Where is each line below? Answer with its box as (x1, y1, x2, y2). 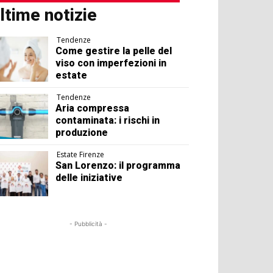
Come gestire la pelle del (55, 45, 172, 57)
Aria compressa (55, 102, 130, 115)
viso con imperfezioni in (55, 57, 167, 69)
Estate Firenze (57, 149, 105, 160)
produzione (55, 127, 108, 139)
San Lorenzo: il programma (55, 160, 181, 172)
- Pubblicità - (69, 220, 108, 228)
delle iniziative (55, 172, 123, 184)
